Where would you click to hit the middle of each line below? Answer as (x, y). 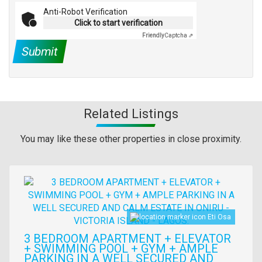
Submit (40, 52)
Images (39, 182)
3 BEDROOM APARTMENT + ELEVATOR (127, 239)
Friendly (153, 36)
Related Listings (131, 114)
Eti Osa (219, 217)
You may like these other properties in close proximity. (131, 139)
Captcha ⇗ (179, 36)
